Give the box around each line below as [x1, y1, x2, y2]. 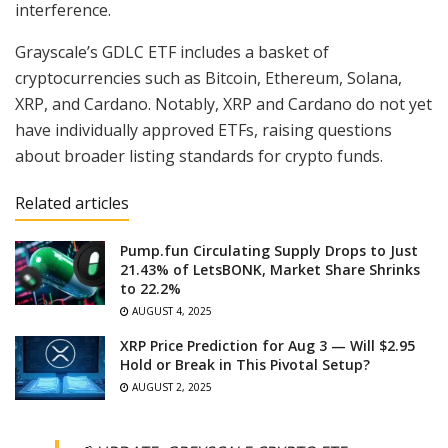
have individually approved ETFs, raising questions [15, 118, 392, 141]
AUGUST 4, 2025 [129, 303, 212, 318]
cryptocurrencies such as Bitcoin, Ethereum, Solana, [15, 66, 402, 89]
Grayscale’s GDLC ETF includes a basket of [15, 40, 329, 63]
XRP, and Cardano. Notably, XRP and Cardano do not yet [15, 92, 432, 115]
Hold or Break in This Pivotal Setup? [120, 354, 370, 374]
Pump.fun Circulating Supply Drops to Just [120, 240, 418, 260]
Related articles [15, 191, 129, 214]
